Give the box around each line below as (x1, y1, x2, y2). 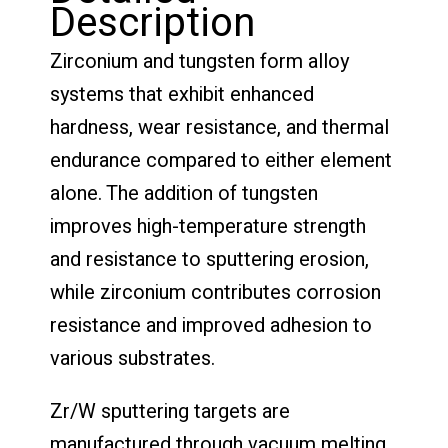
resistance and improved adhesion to (50, 310, 372, 340)
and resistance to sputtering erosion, (50, 244, 369, 274)
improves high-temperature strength (50, 211, 366, 241)
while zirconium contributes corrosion (50, 277, 381, 307)
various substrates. (50, 343, 215, 373)
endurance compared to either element (50, 145, 392, 175)
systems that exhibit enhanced (50, 79, 314, 109)
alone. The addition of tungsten (50, 178, 318, 208)
